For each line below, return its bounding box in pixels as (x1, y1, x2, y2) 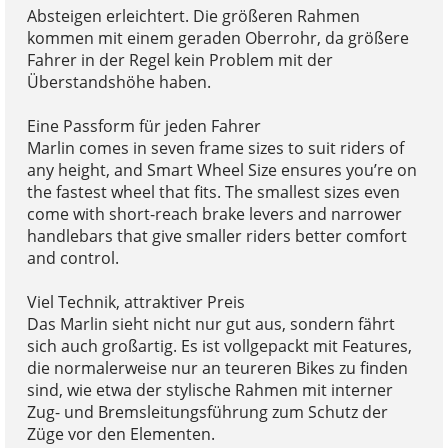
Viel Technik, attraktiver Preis (26, 291, 245, 314)
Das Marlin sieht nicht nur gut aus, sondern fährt (26, 313, 395, 336)
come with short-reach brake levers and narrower (26, 203, 402, 226)
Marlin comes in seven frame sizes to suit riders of (26, 137, 404, 160)
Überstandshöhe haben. (26, 71, 211, 94)
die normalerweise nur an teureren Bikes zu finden (26, 357, 408, 380)
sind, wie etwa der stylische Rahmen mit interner (26, 379, 393, 402)
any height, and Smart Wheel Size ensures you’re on (26, 159, 417, 182)
